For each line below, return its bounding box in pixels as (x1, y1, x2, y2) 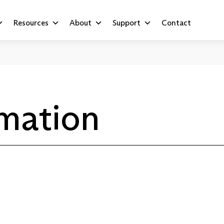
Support (112, 17, 141, 27)
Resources (13, 17, 49, 27)
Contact (161, 17, 191, 27)
